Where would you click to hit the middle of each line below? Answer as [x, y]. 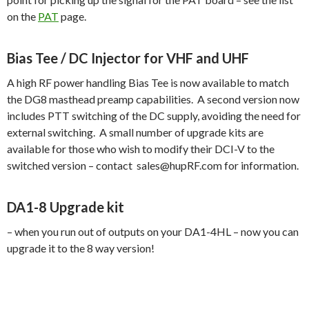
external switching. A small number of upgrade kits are [135, 132]
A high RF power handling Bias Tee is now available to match [148, 83]
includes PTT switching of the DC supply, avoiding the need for [154, 116]
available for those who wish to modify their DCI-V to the [141, 149]
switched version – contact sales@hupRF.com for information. [153, 166]
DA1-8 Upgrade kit [66, 207]
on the [22, 17]
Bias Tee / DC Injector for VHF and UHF [128, 58]
